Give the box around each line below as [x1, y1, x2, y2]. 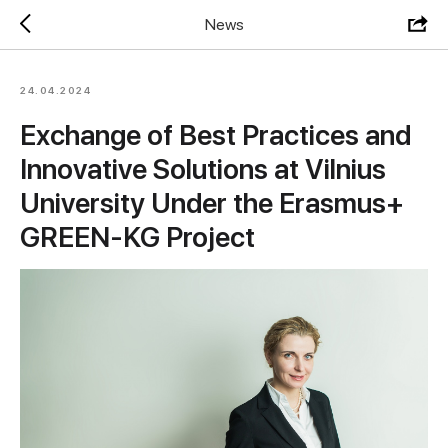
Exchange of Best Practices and [20, 118, 411, 152]
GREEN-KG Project [20, 220, 255, 254]
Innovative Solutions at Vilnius [20, 152, 386, 186]
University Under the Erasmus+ [20, 186, 404, 220]
